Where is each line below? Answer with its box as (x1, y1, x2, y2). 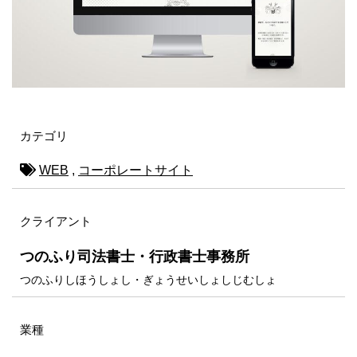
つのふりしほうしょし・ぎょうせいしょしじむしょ (20, 273, 277, 287)
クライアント (20, 214, 92, 229)
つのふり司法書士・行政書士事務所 (20, 249, 249, 265)
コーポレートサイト (78, 163, 193, 178)
